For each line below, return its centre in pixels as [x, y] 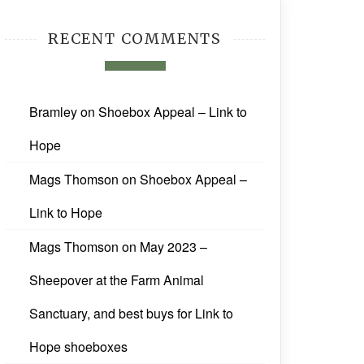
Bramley [53, 112]
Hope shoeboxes [78, 347]
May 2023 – [173, 247]
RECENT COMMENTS [135, 39]
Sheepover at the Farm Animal [117, 280]
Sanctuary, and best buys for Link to [131, 314]
